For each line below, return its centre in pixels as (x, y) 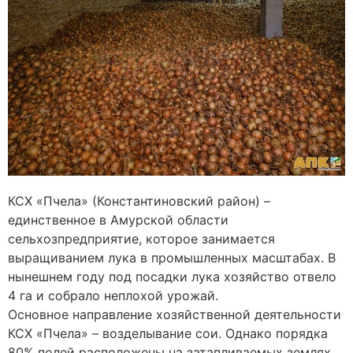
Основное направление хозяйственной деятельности (175, 315)
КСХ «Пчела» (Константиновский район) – (139, 201)
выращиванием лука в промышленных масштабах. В (172, 258)
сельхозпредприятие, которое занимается (141, 239)
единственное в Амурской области (118, 220)
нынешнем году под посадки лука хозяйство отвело (172, 277)
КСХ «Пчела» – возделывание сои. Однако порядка (168, 334)
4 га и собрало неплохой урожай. (113, 296)
